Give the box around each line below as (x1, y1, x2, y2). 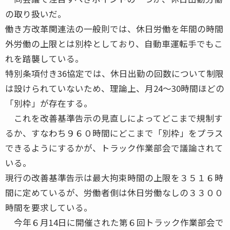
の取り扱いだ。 (5, 7, 66, 20)
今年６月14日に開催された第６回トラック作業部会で (5, 216, 224, 228)
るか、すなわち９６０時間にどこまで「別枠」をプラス (5, 126, 223, 139)
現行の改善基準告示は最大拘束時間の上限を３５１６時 (5, 171, 223, 184)
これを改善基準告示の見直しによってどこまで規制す (5, 111, 223, 124)
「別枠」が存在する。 (5, 97, 92, 109)
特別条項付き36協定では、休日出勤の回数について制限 (5, 67, 224, 80)
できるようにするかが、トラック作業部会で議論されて (5, 141, 223, 154)
